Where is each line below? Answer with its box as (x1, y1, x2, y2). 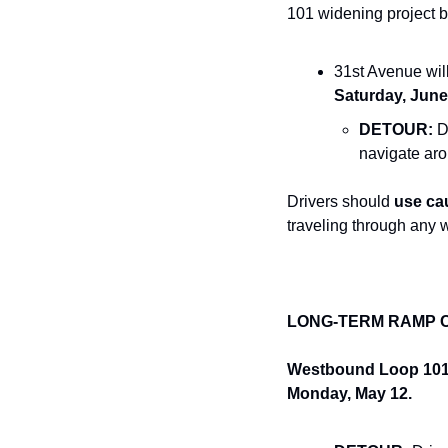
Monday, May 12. (287, 384, 412, 402)
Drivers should (287, 192, 394, 210)
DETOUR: (359, 120, 433, 138)
